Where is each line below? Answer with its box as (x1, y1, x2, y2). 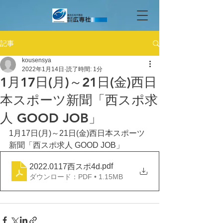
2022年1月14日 (22, 66, 64, 73)
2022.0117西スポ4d (29, 162, 100, 171)
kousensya (22, 57, 51, 64)
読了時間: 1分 (66, 66, 103, 73)
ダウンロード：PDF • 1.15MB (29, 172, 123, 181)
